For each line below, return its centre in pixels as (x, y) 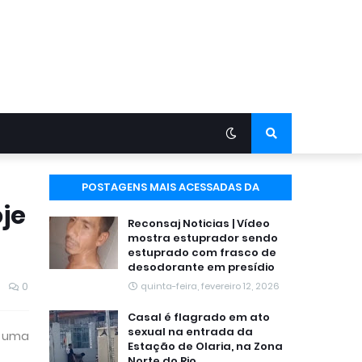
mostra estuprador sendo (203, 238)
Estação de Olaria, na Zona (205, 346)
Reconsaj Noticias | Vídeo (199, 223)
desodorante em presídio (201, 267)
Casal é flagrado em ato (199, 317)
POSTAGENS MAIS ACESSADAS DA (170, 187)
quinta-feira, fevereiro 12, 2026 (210, 286)
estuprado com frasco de (202, 253)
